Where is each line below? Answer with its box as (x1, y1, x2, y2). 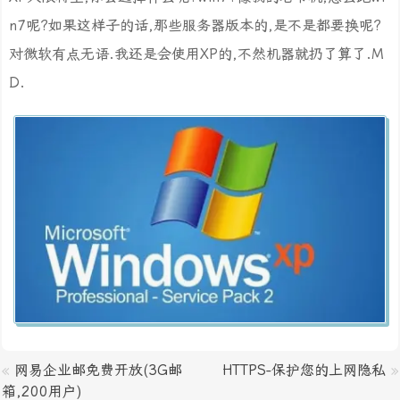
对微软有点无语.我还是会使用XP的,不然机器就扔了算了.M (9, 46, 385, 62)
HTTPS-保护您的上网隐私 (221, 362, 386, 379)
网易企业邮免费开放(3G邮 (14, 362, 183, 379)
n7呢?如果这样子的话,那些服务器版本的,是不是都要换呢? (9, 17, 382, 34)
